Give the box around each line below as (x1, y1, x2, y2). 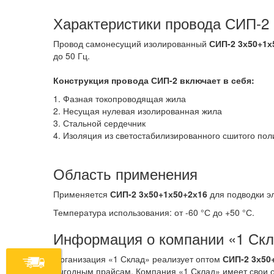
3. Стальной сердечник (53, 117, 146, 129)
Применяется (53, 188, 110, 200)
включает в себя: (177, 74, 254, 86)
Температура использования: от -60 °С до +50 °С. (53, 206, 254, 218)
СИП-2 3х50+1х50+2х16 (110, 188, 207, 200)
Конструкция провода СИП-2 (53, 74, 177, 86)
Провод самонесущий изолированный (53, 37, 209, 50)
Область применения (53, 163, 198, 184)
